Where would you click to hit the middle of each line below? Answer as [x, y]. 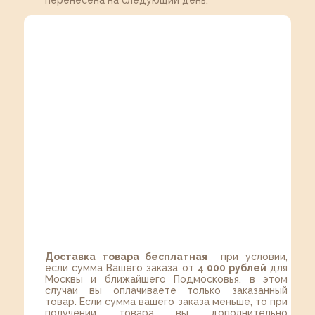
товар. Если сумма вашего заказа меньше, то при [166, 302]
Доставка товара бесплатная [127, 257]
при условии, [248, 257]
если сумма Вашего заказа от [121, 268]
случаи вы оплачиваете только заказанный [166, 291]
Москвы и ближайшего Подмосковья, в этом [166, 279]
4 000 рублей [232, 268]
